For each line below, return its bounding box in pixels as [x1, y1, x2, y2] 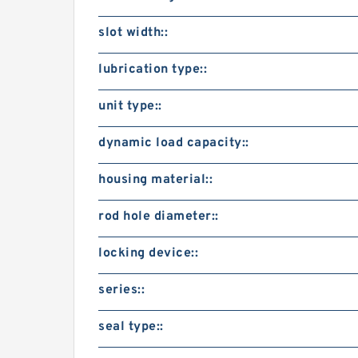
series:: [98, 282, 145, 298]
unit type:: [98, 98, 162, 114]
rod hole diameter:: [98, 209, 219, 225]
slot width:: [98, 25, 168, 41]
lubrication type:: [98, 62, 207, 78]
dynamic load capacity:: [98, 135, 249, 151]
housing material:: [98, 172, 213, 188]
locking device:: [98, 245, 198, 261]
